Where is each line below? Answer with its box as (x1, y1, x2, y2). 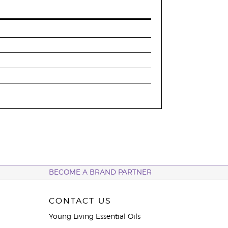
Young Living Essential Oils (48, 213, 140, 220)
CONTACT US (48, 197, 111, 205)
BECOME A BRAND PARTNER (48, 169, 152, 176)
